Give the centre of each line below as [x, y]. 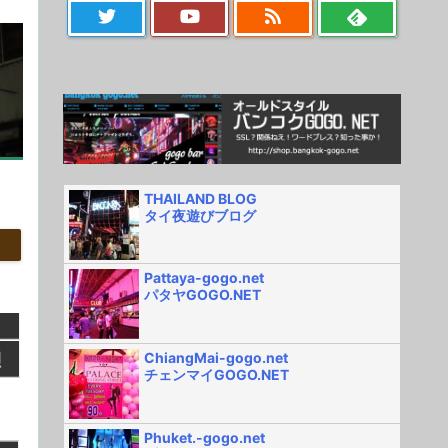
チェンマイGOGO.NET [216, 374]
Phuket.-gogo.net [204, 437]
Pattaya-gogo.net [204, 277]
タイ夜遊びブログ [200, 215]
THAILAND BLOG [200, 198]
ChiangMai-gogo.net [216, 357]
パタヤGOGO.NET [202, 294]
